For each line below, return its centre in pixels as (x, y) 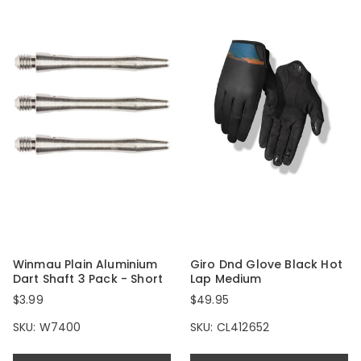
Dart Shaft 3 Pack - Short (88, 279)
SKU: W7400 (47, 328)
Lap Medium (226, 279)
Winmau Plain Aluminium (85, 265)
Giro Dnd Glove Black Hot (266, 265)
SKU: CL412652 (230, 328)
